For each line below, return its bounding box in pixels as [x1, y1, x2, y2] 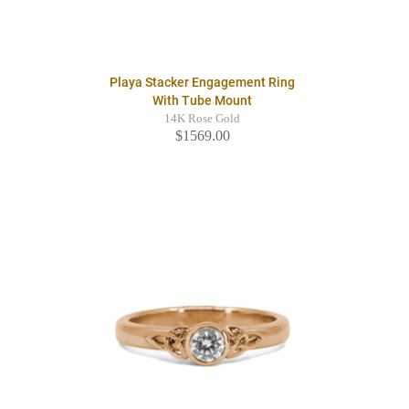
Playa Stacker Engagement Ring [110, 75, 295, 90]
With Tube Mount [152, 93, 252, 109]
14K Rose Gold [164, 112, 240, 126]
